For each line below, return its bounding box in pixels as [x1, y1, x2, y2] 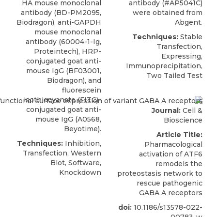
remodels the [155, 159, 202, 168]
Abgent [175, 18, 201, 27]
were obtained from [133, 8, 202, 17]
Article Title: [156, 130, 202, 139]
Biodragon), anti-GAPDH [16, 18, 101, 27]
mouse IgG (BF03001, [26, 66, 101, 76]
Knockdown [59, 168, 101, 177]
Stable [178, 32, 202, 42]
